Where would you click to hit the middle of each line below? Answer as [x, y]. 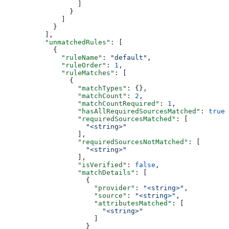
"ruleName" [53, 57]
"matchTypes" [65, 88]
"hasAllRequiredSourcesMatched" [102, 111]
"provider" [70, 188]
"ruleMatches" [59, 73]
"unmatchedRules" [57, 42]
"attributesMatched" [88, 203]
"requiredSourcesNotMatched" [96, 142]
